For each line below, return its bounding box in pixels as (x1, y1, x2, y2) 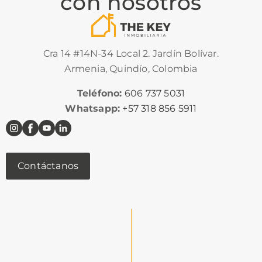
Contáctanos (18, 160, 79, 171)
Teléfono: (77, 87, 122, 99)
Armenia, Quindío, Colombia (64, 63, 198, 74)
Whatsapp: (65, 102, 120, 114)
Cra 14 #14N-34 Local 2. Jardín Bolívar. (43, 47, 219, 59)
